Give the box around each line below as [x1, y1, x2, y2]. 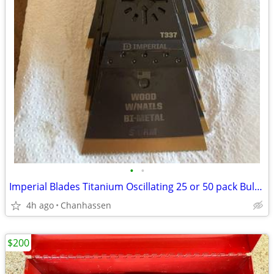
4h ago [26, 199, 54, 211]
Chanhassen [61, 199, 111, 211]
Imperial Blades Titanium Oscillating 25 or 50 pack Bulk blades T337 [254, 180, 262, 193]
